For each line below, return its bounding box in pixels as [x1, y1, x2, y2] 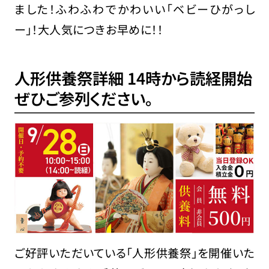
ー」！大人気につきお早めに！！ [14, 20, 163, 38]
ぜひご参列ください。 [14, 87, 153, 110]
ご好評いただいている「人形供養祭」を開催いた [14, 244, 255, 262]
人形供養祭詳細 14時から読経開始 [14, 67, 252, 90]
